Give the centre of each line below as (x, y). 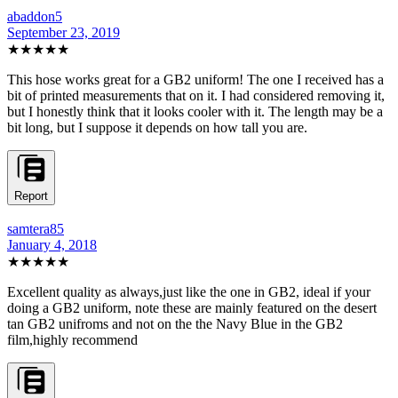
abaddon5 (35, 16)
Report (31, 195)
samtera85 (36, 228)
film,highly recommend (72, 339)
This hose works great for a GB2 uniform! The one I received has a (195, 79)
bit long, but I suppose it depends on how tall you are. (157, 127)
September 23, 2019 (64, 32)
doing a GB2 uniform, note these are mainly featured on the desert (192, 307)
